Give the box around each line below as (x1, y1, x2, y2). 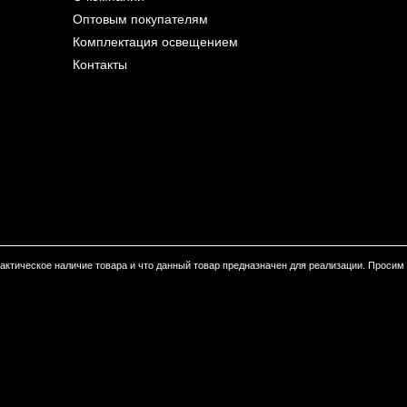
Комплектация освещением (73, 35, 238, 50)
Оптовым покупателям (73, 13, 208, 27)
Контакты (73, 58, 127, 73)
